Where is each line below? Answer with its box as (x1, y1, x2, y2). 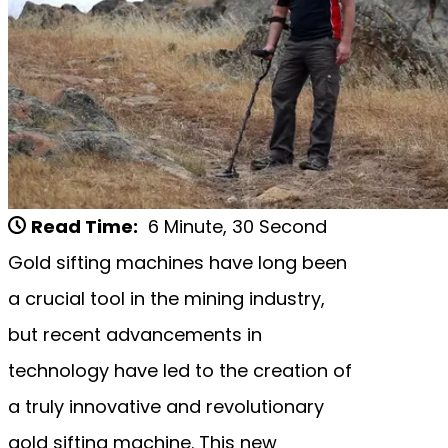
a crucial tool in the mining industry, (8, 285, 325, 311)
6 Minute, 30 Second (148, 213, 327, 239)
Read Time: (31, 213, 138, 239)
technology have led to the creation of (8, 357, 352, 383)
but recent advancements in (8, 321, 262, 347)
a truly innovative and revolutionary (8, 393, 324, 419)
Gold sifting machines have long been (8, 249, 347, 275)
